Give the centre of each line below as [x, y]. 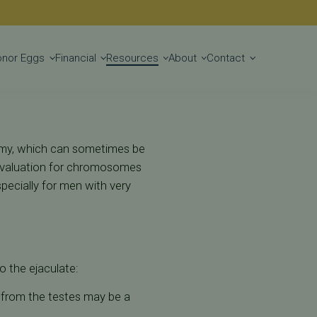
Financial [75, 58]
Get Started [208, 57]
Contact [226, 58]
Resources [132, 58]
